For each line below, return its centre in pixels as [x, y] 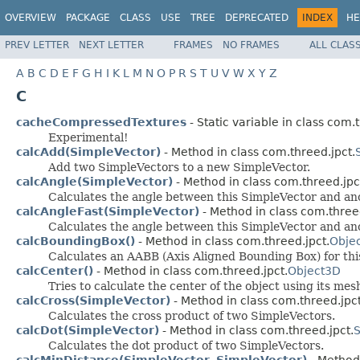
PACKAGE [88, 18]
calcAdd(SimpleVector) [88, 151]
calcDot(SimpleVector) [88, 330]
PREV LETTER [37, 45]
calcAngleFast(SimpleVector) [108, 211]
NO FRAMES [251, 45]
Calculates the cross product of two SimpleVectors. [192, 315]
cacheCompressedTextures [101, 122]
